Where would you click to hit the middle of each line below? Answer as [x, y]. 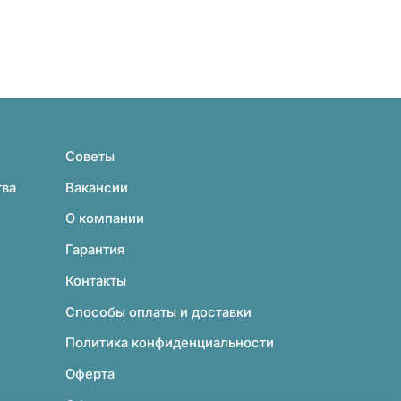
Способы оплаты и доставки [159, 312]
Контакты [96, 281]
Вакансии [97, 188]
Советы [90, 157]
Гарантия [95, 250]
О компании [105, 219]
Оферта [90, 375]
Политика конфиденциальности [170, 343]
